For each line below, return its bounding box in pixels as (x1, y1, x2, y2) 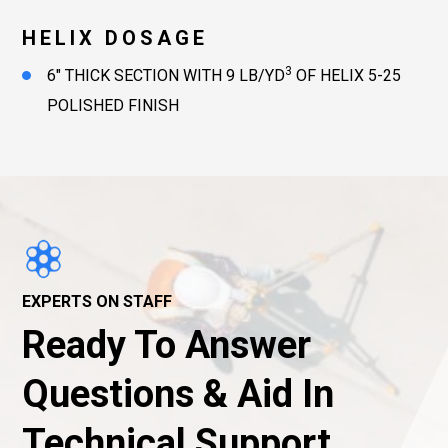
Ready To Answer (22, 323, 311, 367)
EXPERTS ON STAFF (22, 292, 172, 311)
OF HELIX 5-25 (292, 66, 401, 85)
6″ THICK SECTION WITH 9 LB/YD (47, 66, 285, 85)
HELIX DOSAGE (22, 26, 208, 50)
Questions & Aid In (22, 372, 334, 416)
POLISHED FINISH (47, 96, 179, 115)
